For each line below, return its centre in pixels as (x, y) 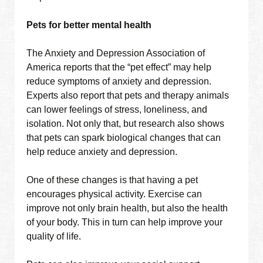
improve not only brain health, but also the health (127, 208)
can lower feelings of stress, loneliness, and (117, 110)
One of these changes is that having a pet (112, 180)
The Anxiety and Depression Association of (116, 53)
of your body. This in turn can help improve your (125, 222)
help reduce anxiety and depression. (102, 152)
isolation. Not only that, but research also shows (126, 124)
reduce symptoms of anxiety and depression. (119, 82)
